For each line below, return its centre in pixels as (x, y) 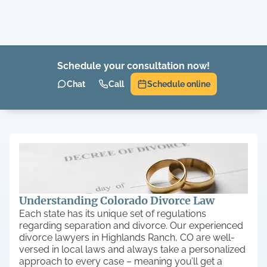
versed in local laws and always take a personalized (132, 249)
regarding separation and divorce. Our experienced (131, 226)
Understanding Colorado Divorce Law (117, 201)
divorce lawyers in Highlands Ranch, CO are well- (127, 237)
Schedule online (179, 84)
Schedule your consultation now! (133, 66)
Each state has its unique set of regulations (113, 214)
